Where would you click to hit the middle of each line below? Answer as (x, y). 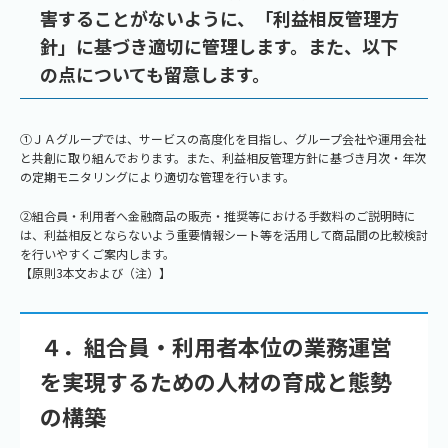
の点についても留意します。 (155, 74)
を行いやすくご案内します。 (97, 253)
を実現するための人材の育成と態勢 (216, 381)
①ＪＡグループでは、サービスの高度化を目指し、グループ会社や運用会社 (223, 138)
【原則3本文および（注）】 (95, 272)
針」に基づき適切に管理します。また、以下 (219, 46)
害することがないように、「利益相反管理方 (219, 18)
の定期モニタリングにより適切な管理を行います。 (157, 176)
